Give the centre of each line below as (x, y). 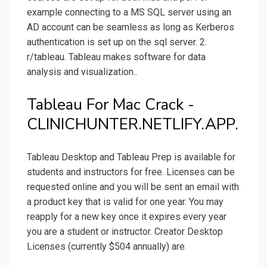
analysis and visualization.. (82, 72)
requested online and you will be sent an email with (133, 187)
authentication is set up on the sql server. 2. (117, 42)
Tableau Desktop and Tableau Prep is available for (131, 157)
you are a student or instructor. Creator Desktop (125, 232)
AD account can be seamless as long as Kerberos (131, 27)
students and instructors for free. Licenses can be (131, 172)
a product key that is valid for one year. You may (125, 202)
